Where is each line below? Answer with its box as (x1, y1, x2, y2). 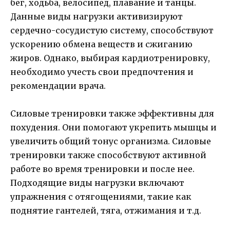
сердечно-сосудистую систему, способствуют (10, 25, 214, 35)
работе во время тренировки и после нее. (10, 163, 195, 174)
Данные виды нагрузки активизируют (10, 11, 183, 22)
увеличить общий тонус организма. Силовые (10, 136, 211, 146)
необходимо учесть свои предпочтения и (10, 66, 194, 77)
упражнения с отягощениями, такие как (10, 191, 191, 202)
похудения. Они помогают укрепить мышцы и (10, 122, 217, 132)
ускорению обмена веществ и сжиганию (10, 39, 193, 49)
